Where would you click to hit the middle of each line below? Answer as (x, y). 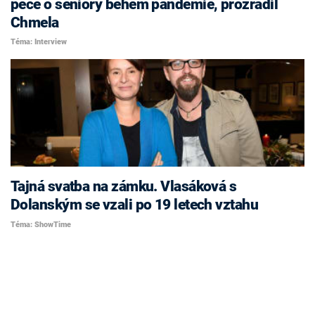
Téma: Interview (39, 42)
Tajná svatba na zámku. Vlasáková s (124, 187)
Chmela (35, 22)
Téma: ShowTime (41, 224)
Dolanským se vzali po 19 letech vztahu (135, 205)
